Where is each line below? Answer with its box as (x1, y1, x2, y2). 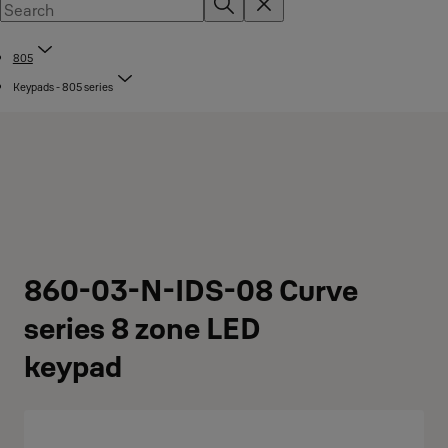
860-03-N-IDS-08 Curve (24, 272, 358, 309)
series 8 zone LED (24, 310, 261, 347)
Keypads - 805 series (12, 80, 113, 94)
